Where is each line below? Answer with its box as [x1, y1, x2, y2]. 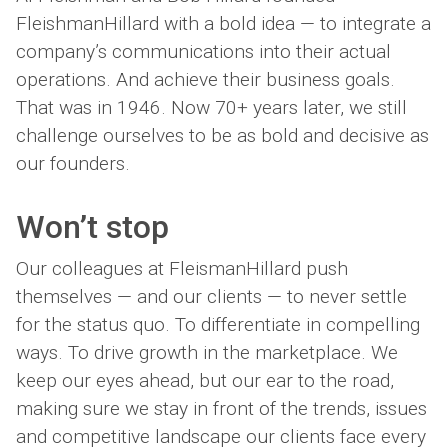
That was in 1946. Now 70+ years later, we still [16, 96, 407, 120]
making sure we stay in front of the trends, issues [16, 396, 427, 420]
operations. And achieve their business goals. [16, 68, 395, 92]
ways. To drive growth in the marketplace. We [16, 340, 398, 364]
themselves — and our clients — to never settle [16, 284, 407, 308]
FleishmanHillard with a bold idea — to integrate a [16, 12, 431, 36]
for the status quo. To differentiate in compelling [16, 312, 420, 336]
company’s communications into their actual [16, 40, 391, 64]
